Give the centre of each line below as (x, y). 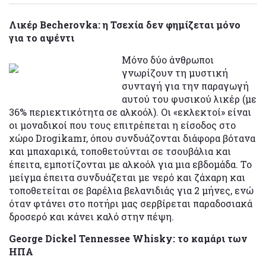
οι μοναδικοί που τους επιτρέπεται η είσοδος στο (122, 125)
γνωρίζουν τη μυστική (175, 72)
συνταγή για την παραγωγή (185, 85)
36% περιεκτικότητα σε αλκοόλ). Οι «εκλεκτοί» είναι (130, 112)
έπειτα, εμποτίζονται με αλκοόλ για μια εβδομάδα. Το (130, 164)
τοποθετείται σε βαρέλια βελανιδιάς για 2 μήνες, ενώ (131, 190)
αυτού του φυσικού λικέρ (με (189, 99)
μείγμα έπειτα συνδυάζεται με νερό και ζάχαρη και (127, 177)
